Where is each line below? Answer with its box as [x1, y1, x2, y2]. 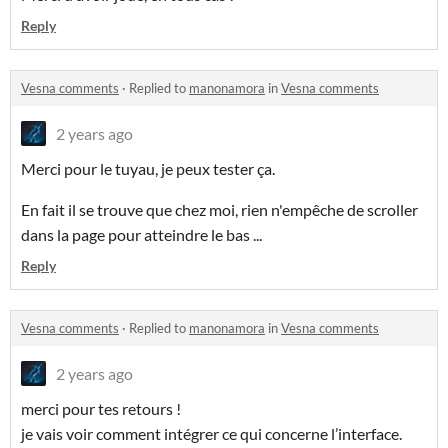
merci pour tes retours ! [21, 399, 184, 419]
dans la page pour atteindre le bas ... [21, 225, 265, 245]
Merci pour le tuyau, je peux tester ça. [21, 159, 278, 179]
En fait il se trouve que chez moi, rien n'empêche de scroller [21, 200, 418, 220]
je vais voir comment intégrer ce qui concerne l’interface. [21, 424, 405, 444]
